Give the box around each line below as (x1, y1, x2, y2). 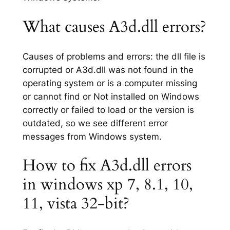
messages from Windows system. (22, 131, 162, 142)
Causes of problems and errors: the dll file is (22, 51, 205, 62)
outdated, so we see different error (22, 118, 168, 128)
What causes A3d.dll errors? (22, 16, 206, 38)
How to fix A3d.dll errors (22, 155, 191, 177)
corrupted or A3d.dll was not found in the (22, 64, 194, 75)
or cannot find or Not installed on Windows (22, 91, 199, 102)
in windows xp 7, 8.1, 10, (22, 174, 193, 196)
